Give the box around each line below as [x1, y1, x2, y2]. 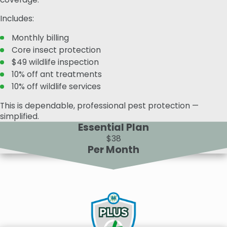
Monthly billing [12, 32, 69, 43]
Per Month [88, 143, 139, 157]
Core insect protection [12, 44, 101, 55]
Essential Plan [78, 121, 149, 135]
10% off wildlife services [12, 81, 101, 92]
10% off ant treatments [12, 68, 102, 80]
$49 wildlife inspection [12, 56, 99, 67]
